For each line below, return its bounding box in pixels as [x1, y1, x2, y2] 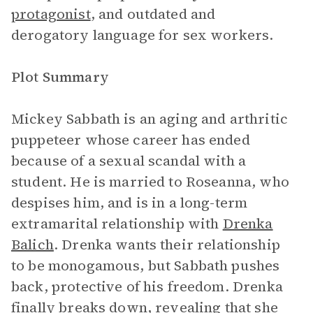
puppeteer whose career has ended [11, 130, 250, 150]
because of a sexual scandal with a [11, 151, 247, 170]
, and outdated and [90, 4, 216, 24]
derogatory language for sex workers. [11, 25, 274, 45]
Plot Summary [11, 67, 109, 87]
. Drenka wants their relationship [53, 235, 280, 254]
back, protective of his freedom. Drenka [11, 277, 283, 296]
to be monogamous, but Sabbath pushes [11, 256, 280, 275]
